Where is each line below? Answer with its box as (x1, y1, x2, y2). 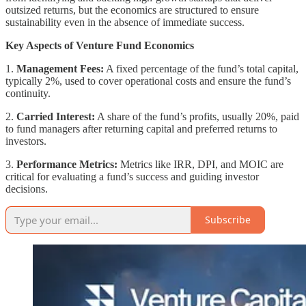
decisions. (5, 182, 48, 195)
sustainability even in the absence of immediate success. (5, 16, 245, 28)
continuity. (5, 87, 51, 99)
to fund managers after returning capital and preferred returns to (5, 122, 277, 135)
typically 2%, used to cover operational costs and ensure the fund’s (5, 74, 291, 87)
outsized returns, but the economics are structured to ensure (5, 3, 259, 16)
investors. (5, 135, 46, 147)
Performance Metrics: (16, 158, 117, 170)
